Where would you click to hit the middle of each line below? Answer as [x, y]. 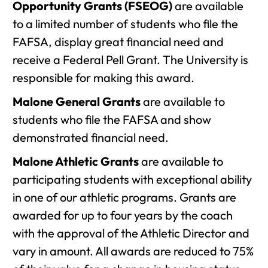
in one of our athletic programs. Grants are [124, 197]
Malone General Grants [77, 101]
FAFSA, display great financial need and [118, 42]
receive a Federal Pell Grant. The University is [130, 60]
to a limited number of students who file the [125, 24]
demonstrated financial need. [91, 137]
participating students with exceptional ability [132, 179]
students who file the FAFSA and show [112, 119]
